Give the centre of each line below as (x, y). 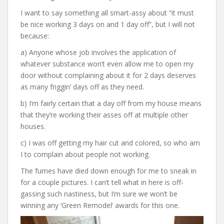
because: (35, 35)
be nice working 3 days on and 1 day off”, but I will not (108, 24)
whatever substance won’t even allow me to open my (107, 63)
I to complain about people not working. (85, 154)
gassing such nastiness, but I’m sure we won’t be (99, 193)
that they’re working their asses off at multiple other (104, 114)
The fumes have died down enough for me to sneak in (108, 170)
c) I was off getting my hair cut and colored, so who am (110, 142)
